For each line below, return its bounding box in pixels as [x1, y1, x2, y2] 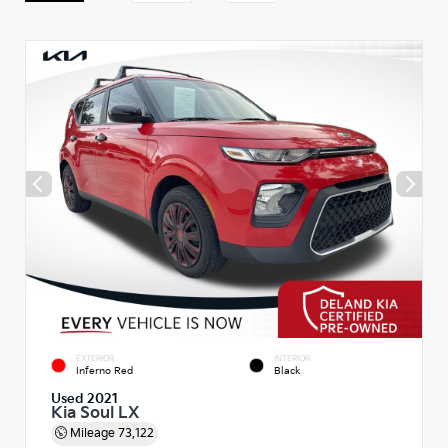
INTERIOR [274, 353, 310, 363]
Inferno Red [76, 364, 133, 377]
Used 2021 [51, 390, 118, 407]
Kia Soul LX [51, 403, 139, 423]
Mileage [67, 425, 118, 441]
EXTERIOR [76, 353, 114, 363]
